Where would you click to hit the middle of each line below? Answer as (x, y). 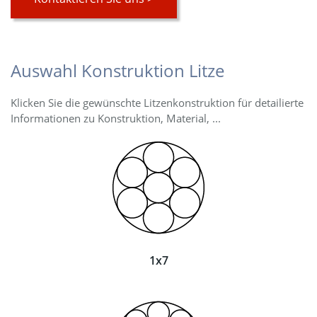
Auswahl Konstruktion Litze (117, 70)
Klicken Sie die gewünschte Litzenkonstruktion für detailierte (157, 103)
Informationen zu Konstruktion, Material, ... (116, 118)
